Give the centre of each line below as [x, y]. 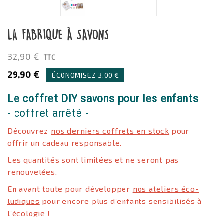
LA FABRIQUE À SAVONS [58, 35]
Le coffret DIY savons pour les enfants [103, 99]
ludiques [23, 201]
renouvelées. [32, 172]
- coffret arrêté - [48, 113]
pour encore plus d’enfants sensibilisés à [122, 201]
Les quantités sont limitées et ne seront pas [93, 160]
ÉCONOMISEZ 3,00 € [86, 75]
